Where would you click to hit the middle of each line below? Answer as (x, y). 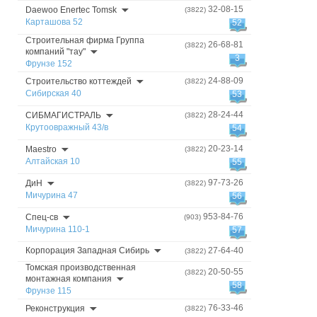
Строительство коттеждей (79, 81)
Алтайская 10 (53, 161)
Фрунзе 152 (49, 64)
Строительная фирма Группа (85, 40)
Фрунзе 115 (48, 291)
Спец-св (42, 217)
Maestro (41, 149)
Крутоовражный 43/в (67, 127)
